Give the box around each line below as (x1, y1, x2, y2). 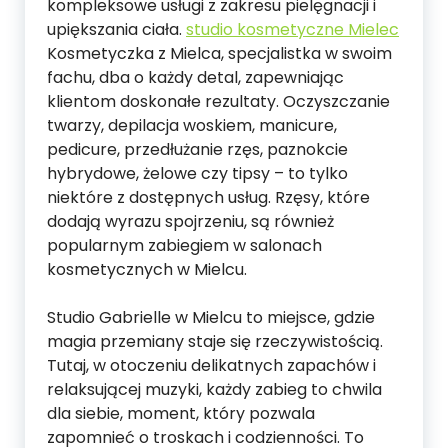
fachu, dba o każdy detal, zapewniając (47, 66, 344, 89)
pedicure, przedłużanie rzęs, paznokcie (47, 138, 348, 161)
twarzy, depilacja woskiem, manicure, (47, 114, 337, 137)
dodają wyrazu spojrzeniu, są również (47, 210, 334, 233)
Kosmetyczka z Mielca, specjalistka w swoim (47, 42, 392, 65)
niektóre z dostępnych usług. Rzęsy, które (47, 186, 370, 209)
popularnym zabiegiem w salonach (47, 234, 322, 257)
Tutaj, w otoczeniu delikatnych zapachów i (47, 354, 376, 377)
